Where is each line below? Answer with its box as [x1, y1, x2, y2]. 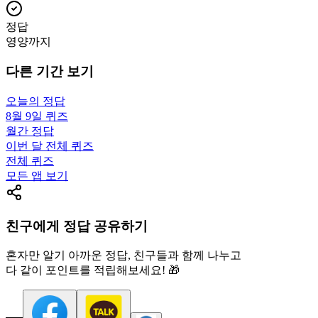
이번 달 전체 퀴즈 [6, 140, 94, 152]
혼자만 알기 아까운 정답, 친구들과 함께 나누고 [6, 249, 241, 262]
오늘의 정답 [6, 95, 65, 107]
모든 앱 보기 [6, 170, 68, 182]
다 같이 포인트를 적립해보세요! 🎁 [6, 264, 180, 277]
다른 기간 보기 [6, 64, 94, 79]
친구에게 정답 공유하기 [6, 218, 148, 234]
